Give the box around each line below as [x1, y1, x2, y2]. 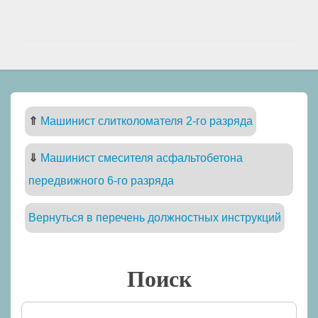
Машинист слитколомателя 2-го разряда [40, 115, 253, 128]
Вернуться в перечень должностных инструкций [28, 212, 281, 224]
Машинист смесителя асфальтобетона [40, 152, 243, 165]
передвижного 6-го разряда [28, 175, 174, 187]
